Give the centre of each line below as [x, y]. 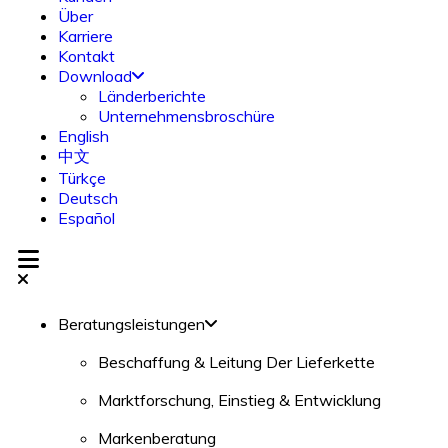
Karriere [85, 36]
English [83, 136]
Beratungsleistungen [131, 324]
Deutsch [88, 198]
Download [95, 76]
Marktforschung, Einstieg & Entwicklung [239, 400]
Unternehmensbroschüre [186, 116]
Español [86, 218]
